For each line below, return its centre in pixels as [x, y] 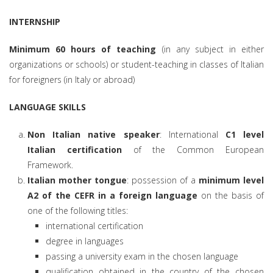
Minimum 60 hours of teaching [83, 49]
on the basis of [231, 195]
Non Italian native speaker [94, 134]
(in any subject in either [210, 49]
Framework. [50, 165]
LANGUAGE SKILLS [48, 107]
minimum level [231, 180]
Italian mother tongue [77, 180]
